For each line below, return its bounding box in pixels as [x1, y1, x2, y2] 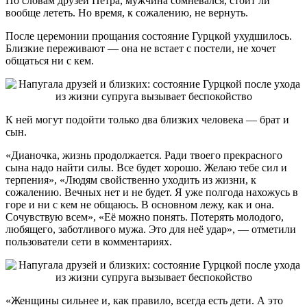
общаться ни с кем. [5, 54, 94, 66]
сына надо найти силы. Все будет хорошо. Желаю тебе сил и [5, 161, 287, 173]
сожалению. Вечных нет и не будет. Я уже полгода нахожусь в [5, 186, 298, 198]
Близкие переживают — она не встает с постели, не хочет [5, 42, 276, 54]
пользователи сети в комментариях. [5, 235, 172, 247]
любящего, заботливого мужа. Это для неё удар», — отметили [5, 223, 296, 235]
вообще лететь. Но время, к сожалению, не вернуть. [5, 6, 248, 19]
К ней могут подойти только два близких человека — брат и [5, 113, 289, 125]
